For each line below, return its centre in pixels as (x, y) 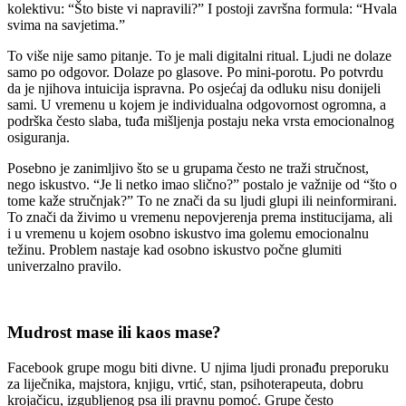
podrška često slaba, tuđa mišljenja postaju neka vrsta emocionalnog (201, 121)
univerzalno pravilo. (64, 266)
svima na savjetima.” (66, 25)
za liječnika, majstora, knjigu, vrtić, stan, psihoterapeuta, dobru (185, 383)
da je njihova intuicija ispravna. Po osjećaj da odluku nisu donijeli (194, 89)
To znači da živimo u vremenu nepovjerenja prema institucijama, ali (200, 217)
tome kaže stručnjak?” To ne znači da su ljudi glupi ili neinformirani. (202, 201)
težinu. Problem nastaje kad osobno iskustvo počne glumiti (174, 250)
